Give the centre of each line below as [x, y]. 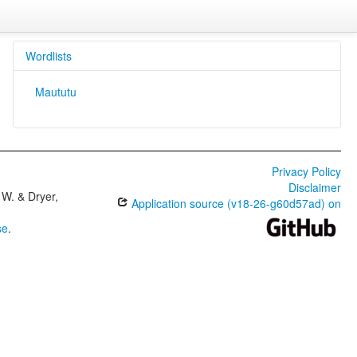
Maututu [55, 92]
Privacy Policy [306, 171]
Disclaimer [314, 187]
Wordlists [48, 56]
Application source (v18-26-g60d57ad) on [234, 203]
